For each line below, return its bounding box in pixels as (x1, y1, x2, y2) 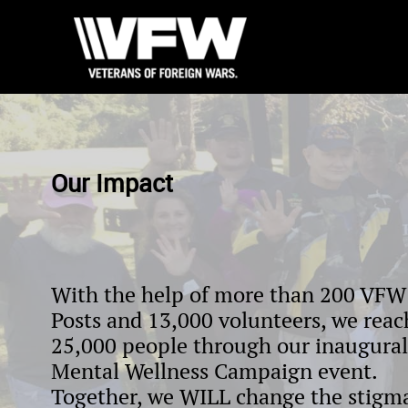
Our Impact (51, 167, 173, 199)
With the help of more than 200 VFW (51, 280, 406, 309)
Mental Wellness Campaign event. (51, 357, 377, 385)
